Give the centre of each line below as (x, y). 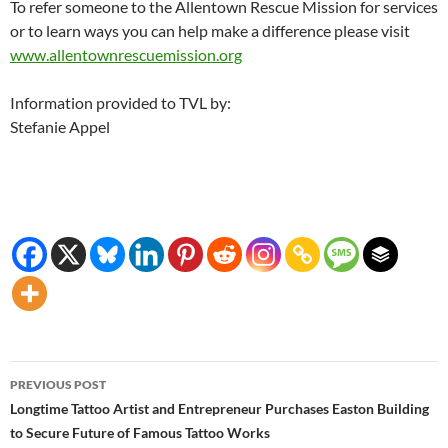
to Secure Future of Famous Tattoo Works (140, 432)
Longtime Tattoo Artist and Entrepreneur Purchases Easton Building (219, 408)
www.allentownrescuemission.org (126, 54)
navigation (71, 411)
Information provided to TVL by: (120, 102)
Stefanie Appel (60, 126)
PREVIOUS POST (58, 384)
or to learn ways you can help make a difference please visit (210, 30)
